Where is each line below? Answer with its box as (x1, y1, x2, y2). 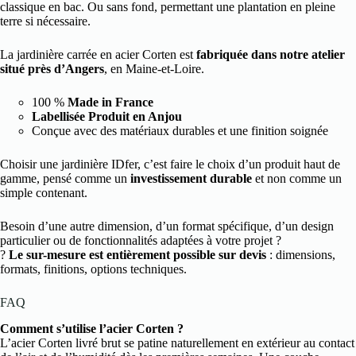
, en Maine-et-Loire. (104, 62, 204, 76)
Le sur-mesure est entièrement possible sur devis (9, 248, 266, 262)
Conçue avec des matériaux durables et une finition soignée (32, 124, 328, 138)
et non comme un (252, 172, 342, 186)
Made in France (68, 95, 153, 110)
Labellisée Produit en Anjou (32, 110, 182, 124)
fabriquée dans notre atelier (196, 48, 345, 62)
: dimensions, (266, 248, 335, 262)
